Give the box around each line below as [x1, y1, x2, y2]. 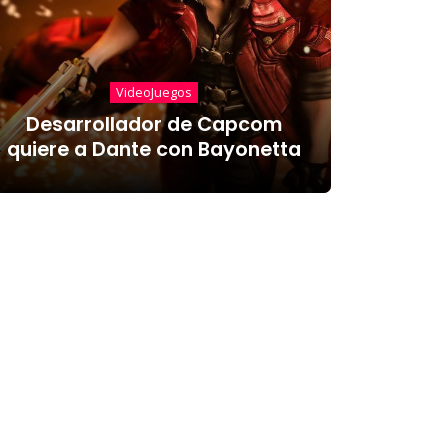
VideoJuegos [115, 83, 192, 102]
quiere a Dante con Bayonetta [6, 135, 301, 163]
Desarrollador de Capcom [25, 110, 282, 138]
